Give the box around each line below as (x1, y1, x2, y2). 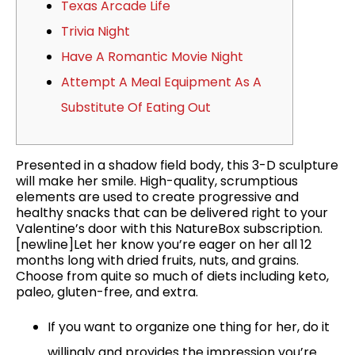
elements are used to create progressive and (16, 187, 299, 206)
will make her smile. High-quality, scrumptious (16, 171, 298, 190)
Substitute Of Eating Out (61, 97, 211, 116)
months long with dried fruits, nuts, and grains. (16, 250, 299, 269)
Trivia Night (61, 21, 130, 40)
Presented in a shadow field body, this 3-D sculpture (16, 155, 338, 174)
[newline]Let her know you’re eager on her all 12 (16, 235, 311, 254)
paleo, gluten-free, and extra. (16, 282, 198, 301)
